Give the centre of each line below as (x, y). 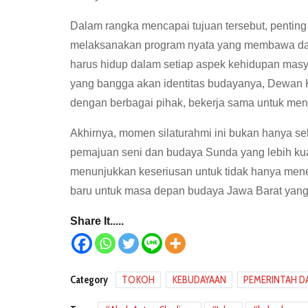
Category (89, 280)
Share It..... (97, 221)
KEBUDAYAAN (199, 280)
